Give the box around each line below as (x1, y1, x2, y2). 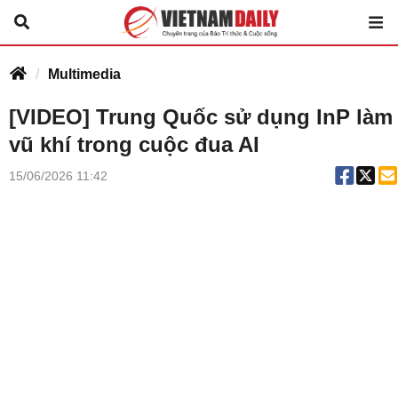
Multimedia (48, 67, 121, 82)
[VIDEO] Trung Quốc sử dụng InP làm (9, 105, 393, 129)
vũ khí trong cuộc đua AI (9, 132, 259, 156)
